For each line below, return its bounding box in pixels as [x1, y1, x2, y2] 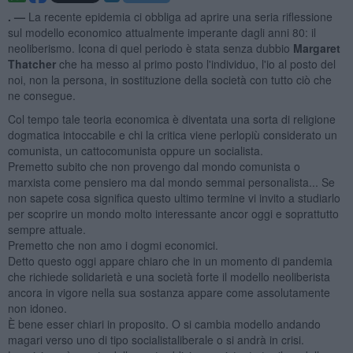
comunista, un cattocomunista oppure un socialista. [7, 142, 263, 158]
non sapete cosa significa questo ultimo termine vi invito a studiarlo [7, 189, 340, 206]
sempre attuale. [7, 221, 86, 237]
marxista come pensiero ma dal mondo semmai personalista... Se [7, 173, 335, 190]
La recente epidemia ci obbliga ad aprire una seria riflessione [28, 8, 333, 24]
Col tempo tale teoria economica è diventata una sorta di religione [7, 110, 336, 127]
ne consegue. [7, 87, 76, 103]
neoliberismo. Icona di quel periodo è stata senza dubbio [7, 39, 293, 56]
